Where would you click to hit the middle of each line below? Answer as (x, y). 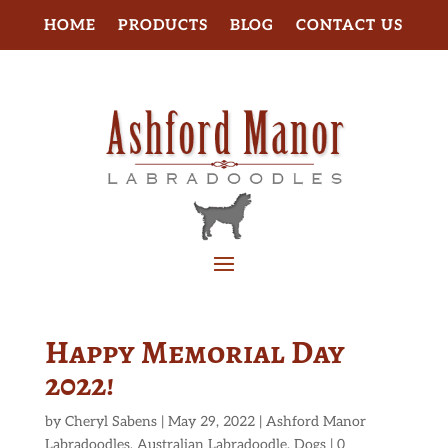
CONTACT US (350, 25)
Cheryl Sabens (110, 422)
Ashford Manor (315, 422)
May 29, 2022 (211, 422)
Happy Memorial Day (194, 352)
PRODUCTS (163, 25)
